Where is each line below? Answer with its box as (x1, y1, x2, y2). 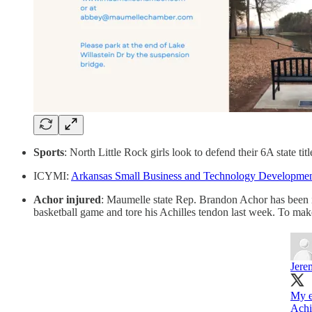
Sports (33, 146, 64, 159)
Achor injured (33, 194, 101, 206)
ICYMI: (33, 170, 71, 182)
